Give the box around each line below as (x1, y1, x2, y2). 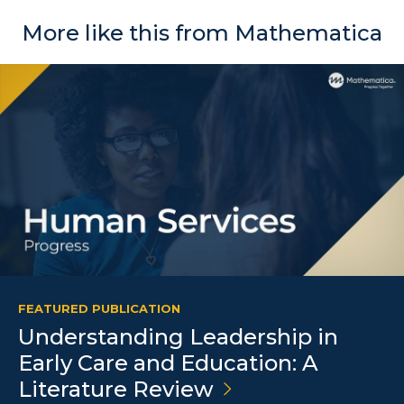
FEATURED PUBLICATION (18, 301, 180, 317)
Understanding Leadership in (18, 324, 338, 351)
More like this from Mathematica (22, 20, 382, 47)
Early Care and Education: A (18, 350, 318, 377)
